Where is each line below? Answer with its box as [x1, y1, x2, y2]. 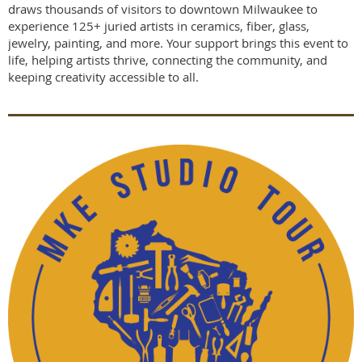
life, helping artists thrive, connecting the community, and [8, 51, 327, 68]
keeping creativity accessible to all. [8, 68, 199, 85]
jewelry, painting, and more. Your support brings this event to [8, 34, 348, 51]
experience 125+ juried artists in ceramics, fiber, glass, [8, 17, 309, 34]
